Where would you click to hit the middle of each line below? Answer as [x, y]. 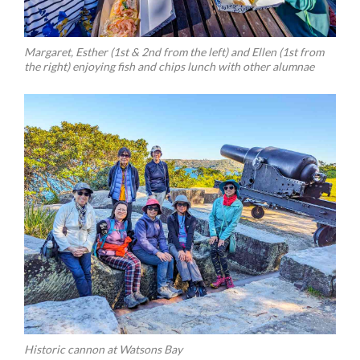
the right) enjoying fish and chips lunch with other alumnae [169, 67]
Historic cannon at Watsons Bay [103, 350]
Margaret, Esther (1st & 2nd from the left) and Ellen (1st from [174, 52]
